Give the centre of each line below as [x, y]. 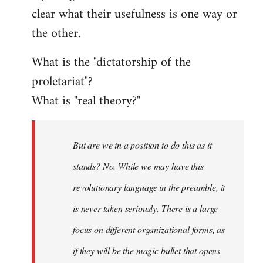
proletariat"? [62, 82]
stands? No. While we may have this [138, 166]
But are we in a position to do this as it [142, 145]
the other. [56, 34]
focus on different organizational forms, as [149, 230]
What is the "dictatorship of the [111, 63]
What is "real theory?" [86, 102]
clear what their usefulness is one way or [134, 15]
